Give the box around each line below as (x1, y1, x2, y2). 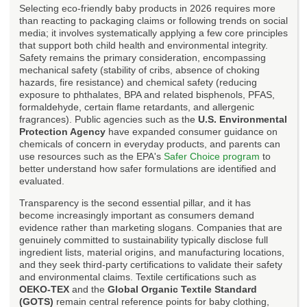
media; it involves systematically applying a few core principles (19, 27, 288, 38)
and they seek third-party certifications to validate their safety (19, 258, 282, 270)
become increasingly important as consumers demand (19, 209, 254, 221)
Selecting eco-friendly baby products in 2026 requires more (19, 2, 275, 14)
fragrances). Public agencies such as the (19, 113, 198, 125)
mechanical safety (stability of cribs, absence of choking (19, 64, 260, 75)
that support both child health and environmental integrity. (19, 39, 268, 51)
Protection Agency (19, 125, 106, 137)
